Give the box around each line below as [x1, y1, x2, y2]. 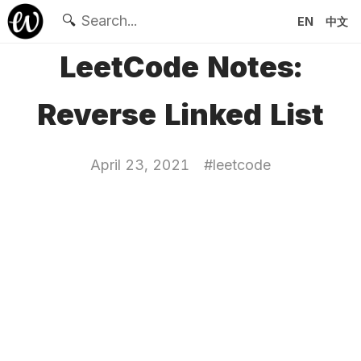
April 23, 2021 [90, 156, 189, 173]
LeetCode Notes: [60, 49, 301, 85]
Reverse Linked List [37, 97, 324, 132]
